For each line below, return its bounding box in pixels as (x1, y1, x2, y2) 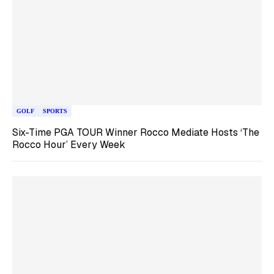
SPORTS (43, 107, 67, 114)
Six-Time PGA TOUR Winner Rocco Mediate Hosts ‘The (12, 125, 259, 139)
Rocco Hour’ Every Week (12, 138, 125, 151)
